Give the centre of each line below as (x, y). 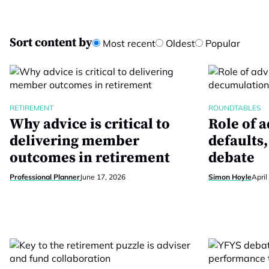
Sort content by (51, 43)
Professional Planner (45, 177)
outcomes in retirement (90, 158)
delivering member (74, 141)
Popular (222, 43)
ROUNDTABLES (234, 108)
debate (231, 158)
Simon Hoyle (230, 177)
